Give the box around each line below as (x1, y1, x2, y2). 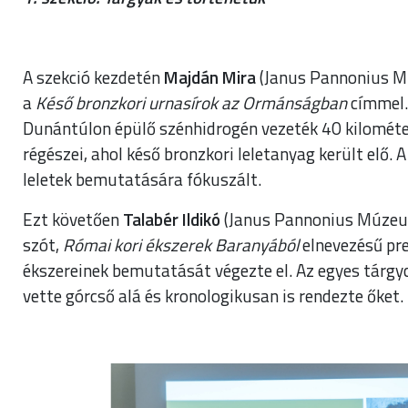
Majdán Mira (164, 63, 260, 90)
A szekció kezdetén (23, 63, 164, 90)
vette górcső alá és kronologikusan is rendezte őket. (23, 281, 403, 309)
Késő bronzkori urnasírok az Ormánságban (36, 88, 351, 116)
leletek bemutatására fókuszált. (23, 165, 261, 192)
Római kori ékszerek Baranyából (63, 230, 299, 258)
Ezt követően (23, 205, 123, 232)
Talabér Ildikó (123, 205, 224, 232)
